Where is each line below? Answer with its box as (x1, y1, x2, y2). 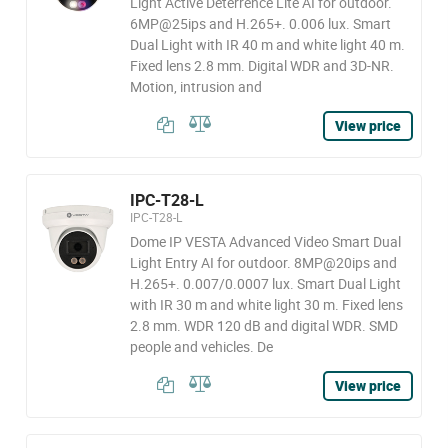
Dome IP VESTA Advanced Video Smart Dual (129, 232, 401, 251)
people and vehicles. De (129, 337, 273, 356)
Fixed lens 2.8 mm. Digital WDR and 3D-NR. (129, 56, 394, 75)
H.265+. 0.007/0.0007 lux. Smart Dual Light (129, 274, 401, 293)
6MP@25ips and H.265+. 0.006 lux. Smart (129, 14, 391, 33)
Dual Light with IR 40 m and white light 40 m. (129, 35, 405, 54)
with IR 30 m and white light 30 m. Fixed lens (129, 295, 403, 314)
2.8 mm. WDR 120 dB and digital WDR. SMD (129, 316, 398, 335)
